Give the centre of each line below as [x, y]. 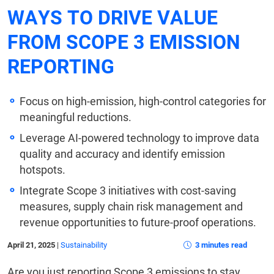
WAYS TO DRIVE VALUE [113, 18]
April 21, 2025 [32, 245]
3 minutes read [220, 245]
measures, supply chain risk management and [131, 207]
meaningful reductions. [76, 117]
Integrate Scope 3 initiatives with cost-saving [128, 191]
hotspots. [43, 170]
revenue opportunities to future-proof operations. [138, 223]
